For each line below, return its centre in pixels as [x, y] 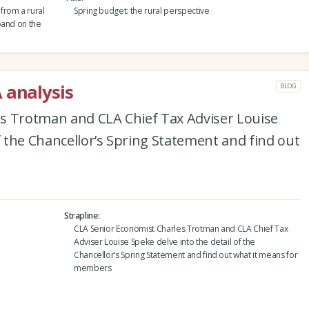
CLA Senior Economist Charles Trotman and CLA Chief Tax [181, 229]
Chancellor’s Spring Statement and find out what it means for [186, 255]
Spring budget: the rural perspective [141, 11]
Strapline [81, 216]
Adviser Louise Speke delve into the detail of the [165, 242]
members [92, 268]
